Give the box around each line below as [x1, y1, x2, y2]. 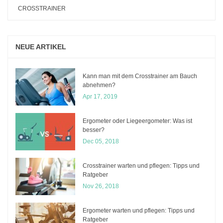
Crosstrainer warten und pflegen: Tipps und [83, 162, 200, 169]
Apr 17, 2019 [83, 93, 117, 100]
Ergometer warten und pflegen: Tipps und [83, 207, 195, 214]
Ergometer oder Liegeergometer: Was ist [83, 117, 192, 124]
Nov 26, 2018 [83, 182, 119, 190]
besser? [83, 126, 105, 133]
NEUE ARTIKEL [15, 43, 66, 51]
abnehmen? [83, 81, 115, 89]
